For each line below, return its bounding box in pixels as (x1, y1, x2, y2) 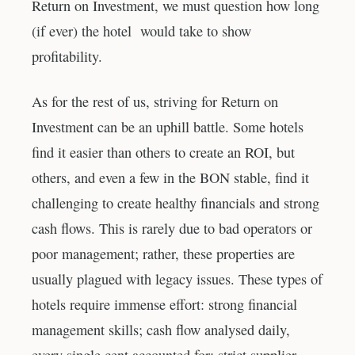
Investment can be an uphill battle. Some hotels (32, 117, 303, 137)
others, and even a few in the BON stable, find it (32, 168, 309, 188)
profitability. (32, 46, 102, 66)
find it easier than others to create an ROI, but (32, 143, 295, 162)
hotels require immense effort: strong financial (32, 295, 297, 315)
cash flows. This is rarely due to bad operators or (32, 219, 312, 239)
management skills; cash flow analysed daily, (32, 320, 290, 340)
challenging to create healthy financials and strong (32, 193, 319, 213)
